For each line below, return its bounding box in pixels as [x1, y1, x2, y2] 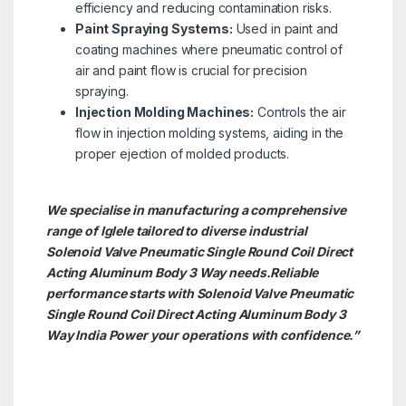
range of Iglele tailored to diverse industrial [45, 222, 307, 238]
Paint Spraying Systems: [74, 20, 233, 36]
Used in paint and [232, 20, 339, 36]
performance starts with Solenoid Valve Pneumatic [45, 285, 354, 301]
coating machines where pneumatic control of [74, 41, 343, 57]
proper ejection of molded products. [74, 145, 290, 161]
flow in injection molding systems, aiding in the [74, 124, 344, 140]
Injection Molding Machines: [74, 103, 255, 120]
